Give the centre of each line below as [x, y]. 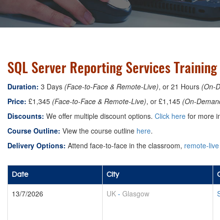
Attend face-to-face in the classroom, [125, 145]
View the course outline [98, 131]
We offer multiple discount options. [99, 116]
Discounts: [26, 116]
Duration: [23, 86]
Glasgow [136, 193]
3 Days [52, 86]
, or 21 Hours [180, 86]
